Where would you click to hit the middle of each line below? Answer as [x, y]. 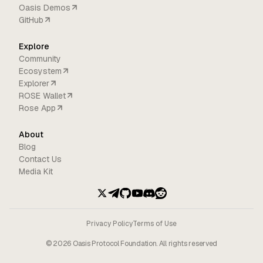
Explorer [34, 83]
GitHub [31, 20]
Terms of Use [155, 223]
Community [40, 58]
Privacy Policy [109, 223]
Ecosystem [40, 71]
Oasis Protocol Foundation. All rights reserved [144, 243]
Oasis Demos [45, 7]
